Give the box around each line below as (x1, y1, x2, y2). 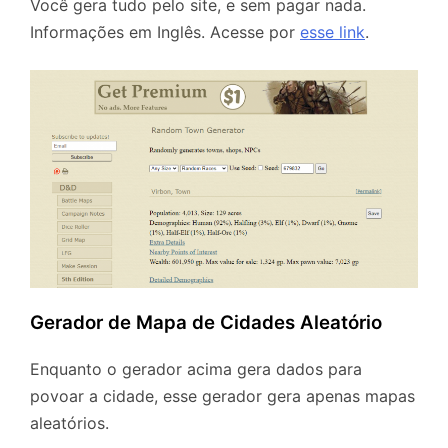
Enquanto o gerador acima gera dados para (30, 359, 362, 380)
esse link (300, 22, 365, 43)
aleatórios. (30, 413, 109, 434)
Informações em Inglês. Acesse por (30, 22, 300, 43)
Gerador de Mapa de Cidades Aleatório (30, 310, 382, 334)
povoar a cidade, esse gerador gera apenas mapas (30, 386, 415, 407)
